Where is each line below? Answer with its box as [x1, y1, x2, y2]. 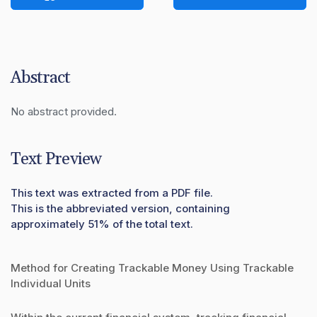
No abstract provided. [11, 104, 117, 118]
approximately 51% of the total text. [11, 217, 193, 231]
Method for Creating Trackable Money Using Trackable [11, 260, 294, 275]
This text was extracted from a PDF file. [11, 185, 213, 200]
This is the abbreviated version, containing [11, 201, 230, 215]
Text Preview [11, 148, 101, 170]
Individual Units [11, 276, 91, 290]
